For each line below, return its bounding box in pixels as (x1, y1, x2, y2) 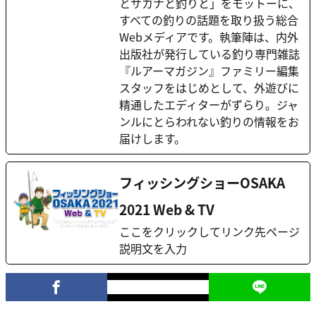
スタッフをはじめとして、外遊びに (119, 79, 299, 97)
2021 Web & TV (119, 200, 214, 220)
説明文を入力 (119, 240, 187, 257)
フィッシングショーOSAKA (119, 173, 285, 193)
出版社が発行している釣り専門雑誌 (119, 45, 300, 63)
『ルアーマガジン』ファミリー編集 (119, 62, 299, 80)
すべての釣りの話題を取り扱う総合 (119, 11, 298, 29)
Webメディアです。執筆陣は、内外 (119, 28, 298, 46)
